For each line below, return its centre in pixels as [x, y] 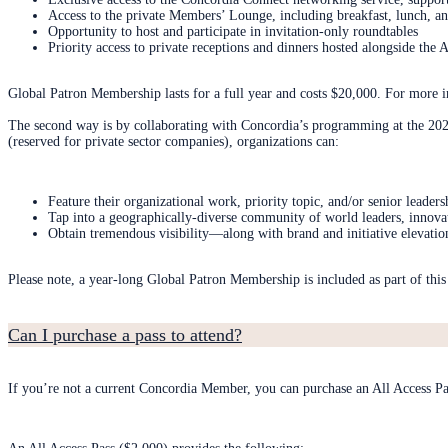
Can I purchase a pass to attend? [125, 334]
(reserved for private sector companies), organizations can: [173, 142]
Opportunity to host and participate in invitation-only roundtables [233, 32]
